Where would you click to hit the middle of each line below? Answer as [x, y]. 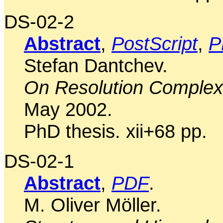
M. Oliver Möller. [93, 205]
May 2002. [68, 109]
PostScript [155, 43]
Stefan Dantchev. [96, 65]
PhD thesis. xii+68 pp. [115, 131]
